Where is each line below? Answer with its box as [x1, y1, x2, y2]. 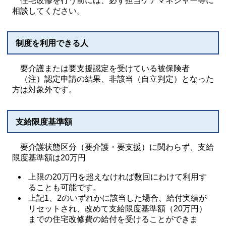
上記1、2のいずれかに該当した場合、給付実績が [28, 194, 207, 202]
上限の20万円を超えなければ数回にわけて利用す [28, 173, 207, 181]
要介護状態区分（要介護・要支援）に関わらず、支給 [12, 143, 214, 151]
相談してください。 [12, 7, 85, 15]
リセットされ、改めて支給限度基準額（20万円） [28, 204, 207, 213]
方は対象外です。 [12, 85, 77, 94]
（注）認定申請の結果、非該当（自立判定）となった [12, 75, 214, 83]
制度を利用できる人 [16, 39, 88, 47]
